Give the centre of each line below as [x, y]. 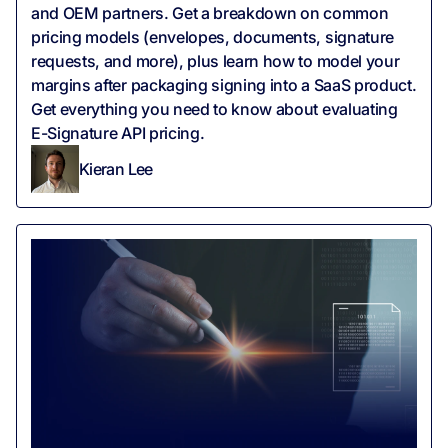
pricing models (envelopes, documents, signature [212, 37]
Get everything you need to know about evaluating [214, 109]
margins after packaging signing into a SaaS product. [224, 85]
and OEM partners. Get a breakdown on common [210, 13]
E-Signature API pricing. [118, 133]
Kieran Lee [116, 168]
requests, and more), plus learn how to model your [215, 61]
